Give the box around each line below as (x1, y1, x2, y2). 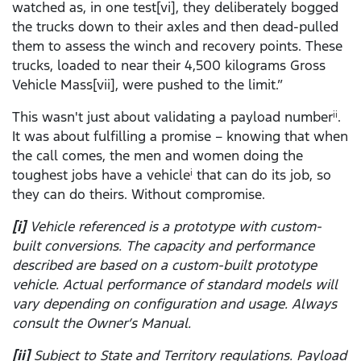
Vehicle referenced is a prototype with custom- (26, 218, 322, 236)
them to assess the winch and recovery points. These (12, 37, 342, 56)
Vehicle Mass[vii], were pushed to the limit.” (12, 76, 283, 94)
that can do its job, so (193, 166, 331, 185)
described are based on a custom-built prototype (12, 256, 317, 275)
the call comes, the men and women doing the (12, 147, 303, 165)
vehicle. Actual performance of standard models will (12, 276, 338, 294)
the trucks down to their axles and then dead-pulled (12, 18, 338, 36)
